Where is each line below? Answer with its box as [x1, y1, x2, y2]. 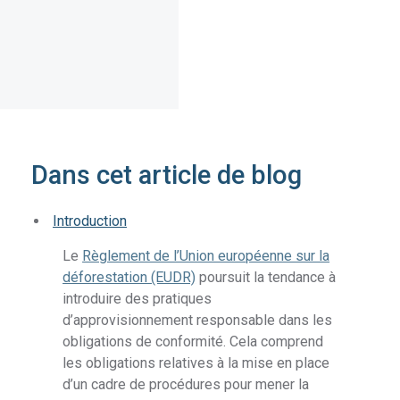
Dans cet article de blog [31, 160, 303, 191]
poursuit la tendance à [196, 269, 337, 287]
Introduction [53, 212, 128, 230]
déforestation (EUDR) [62, 269, 196, 287]
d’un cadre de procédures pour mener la [62, 376, 310, 394]
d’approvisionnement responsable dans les [62, 312, 333, 329]
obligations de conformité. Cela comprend [62, 333, 324, 351]
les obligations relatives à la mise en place [62, 354, 330, 372]
